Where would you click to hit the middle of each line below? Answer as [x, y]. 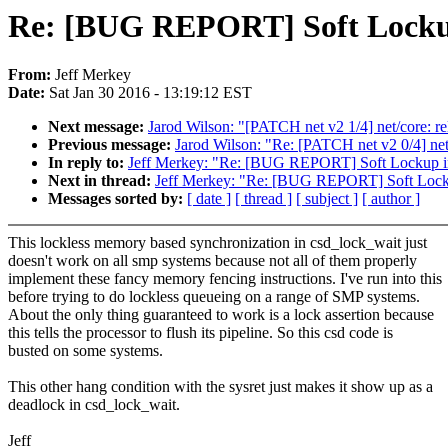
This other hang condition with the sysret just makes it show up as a [220, 387]
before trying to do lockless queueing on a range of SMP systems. [214, 297]
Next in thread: [101, 181]
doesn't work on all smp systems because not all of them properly [212, 261]
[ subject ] [327, 199]
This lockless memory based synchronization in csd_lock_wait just [217, 243]
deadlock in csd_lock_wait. [94, 405]
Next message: [98, 127]
